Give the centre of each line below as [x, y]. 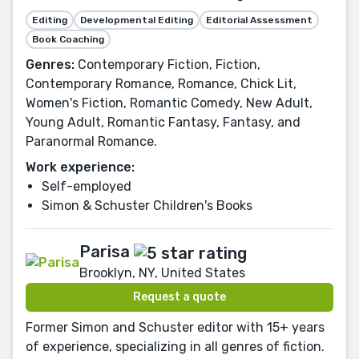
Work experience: [80, 167]
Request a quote [179, 296]
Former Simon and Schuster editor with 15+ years [175, 327]
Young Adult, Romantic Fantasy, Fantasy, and [163, 123]
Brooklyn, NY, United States [162, 272]
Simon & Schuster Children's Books [147, 206]
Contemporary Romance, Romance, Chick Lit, [161, 84]
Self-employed [87, 187]
